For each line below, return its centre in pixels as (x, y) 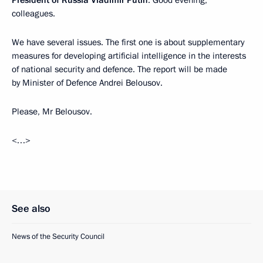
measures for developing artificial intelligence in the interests (129, 56)
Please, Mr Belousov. (52, 112)
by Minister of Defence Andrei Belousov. (87, 83)
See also (31, 209)
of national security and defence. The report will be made (119, 69)
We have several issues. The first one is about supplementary (128, 42)
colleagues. (33, 14)
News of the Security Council (58, 237)
